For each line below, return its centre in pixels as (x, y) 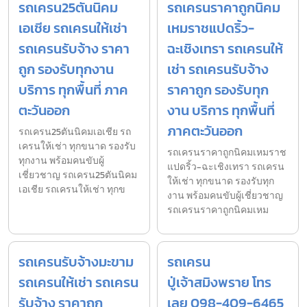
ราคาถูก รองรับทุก (218, 89)
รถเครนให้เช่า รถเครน (78, 282)
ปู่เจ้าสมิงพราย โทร (219, 282)
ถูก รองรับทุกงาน (66, 69)
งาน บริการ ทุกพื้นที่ (221, 110)
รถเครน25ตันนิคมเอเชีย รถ (75, 132)
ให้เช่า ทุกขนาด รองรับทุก (221, 181)
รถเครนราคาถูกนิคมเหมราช (227, 152)
